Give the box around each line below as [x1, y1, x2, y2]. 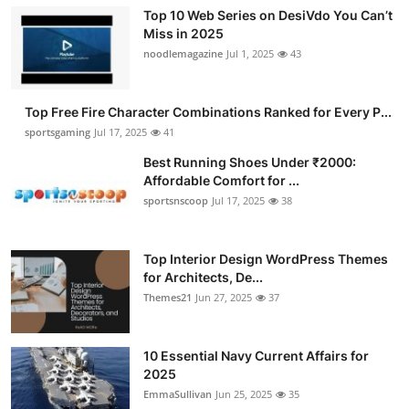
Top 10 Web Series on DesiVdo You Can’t [143, 6, 393, 23]
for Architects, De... [143, 268, 263, 285]
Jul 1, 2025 [226, 46, 274, 60]
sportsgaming [25, 124, 90, 139]
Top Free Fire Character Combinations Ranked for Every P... [25, 103, 392, 120]
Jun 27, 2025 [195, 289, 252, 304]
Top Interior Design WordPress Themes [143, 250, 388, 267]
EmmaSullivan [143, 386, 212, 401]
